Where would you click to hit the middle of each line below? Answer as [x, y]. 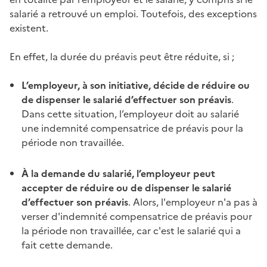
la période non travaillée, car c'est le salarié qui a [131, 230]
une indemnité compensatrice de [99, 128]
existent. [30, 28]
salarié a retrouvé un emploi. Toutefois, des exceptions [133, 13]
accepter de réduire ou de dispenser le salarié [126, 187]
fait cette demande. [68, 245]
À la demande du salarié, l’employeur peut [118, 173]
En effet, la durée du [57, 56]
